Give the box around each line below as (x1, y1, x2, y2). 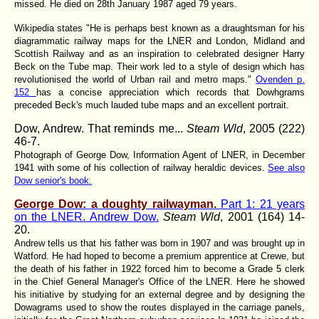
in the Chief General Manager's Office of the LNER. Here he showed (14, 276, 305, 287)
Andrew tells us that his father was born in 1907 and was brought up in (14, 237, 305, 249)
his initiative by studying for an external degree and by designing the (14, 288, 305, 300)
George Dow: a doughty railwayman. (14, 197, 221, 210)
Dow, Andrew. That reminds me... (14, 122, 187, 135)
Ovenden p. (256, 73, 305, 85)
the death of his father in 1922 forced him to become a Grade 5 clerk (14, 263, 305, 274)
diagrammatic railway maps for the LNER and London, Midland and (14, 35, 305, 46)
